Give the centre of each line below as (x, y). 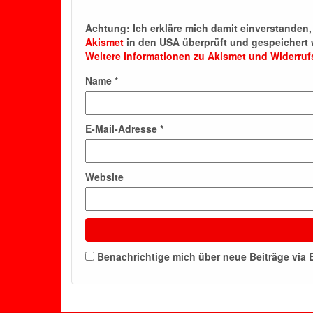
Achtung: (108, 28)
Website (104, 177)
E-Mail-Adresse (123, 129)
